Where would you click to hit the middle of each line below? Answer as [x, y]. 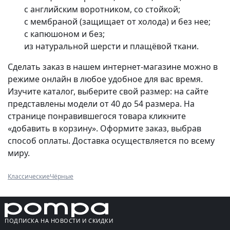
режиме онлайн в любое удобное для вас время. [105, 79]
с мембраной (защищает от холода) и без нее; [117, 22]
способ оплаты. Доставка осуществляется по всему [111, 141]
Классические [29, 177]
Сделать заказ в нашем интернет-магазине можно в [113, 67]
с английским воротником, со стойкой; [102, 9]
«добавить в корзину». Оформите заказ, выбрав [104, 129]
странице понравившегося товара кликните [97, 116]
